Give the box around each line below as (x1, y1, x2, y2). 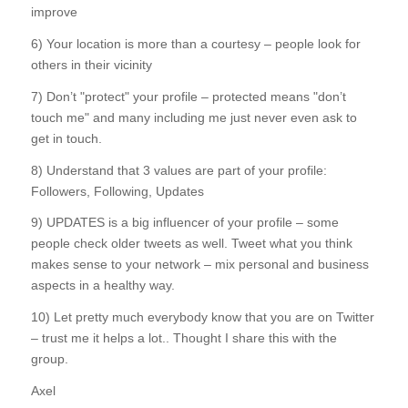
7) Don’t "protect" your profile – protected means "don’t (30, 88, 346, 104)
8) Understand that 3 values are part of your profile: (30, 162, 327, 178)
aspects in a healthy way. (30, 278, 175, 293)
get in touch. (30, 130, 102, 146)
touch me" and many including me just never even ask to (30, 109, 357, 125)
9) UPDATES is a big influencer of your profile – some (30, 215, 339, 230)
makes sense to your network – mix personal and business (30, 257, 369, 272)
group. (30, 352, 68, 367)
